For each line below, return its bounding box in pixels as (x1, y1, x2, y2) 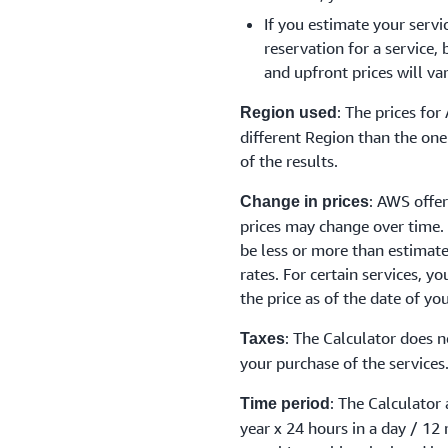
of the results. (240, 151, 338, 171)
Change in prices (240, 193, 369, 210)
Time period (240, 395, 330, 412)
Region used (240, 104, 337, 121)
